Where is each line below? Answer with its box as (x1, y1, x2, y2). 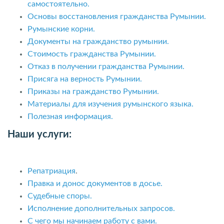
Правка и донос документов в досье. (27, 179, 162, 187)
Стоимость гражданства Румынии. (27, 49, 156, 58)
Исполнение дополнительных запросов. (27, 204, 175, 212)
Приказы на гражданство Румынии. (27, 87, 159, 95)
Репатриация (27, 167, 75, 175)
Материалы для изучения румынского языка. (27, 99, 193, 108)
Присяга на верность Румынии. (27, 74, 142, 83)
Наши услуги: (7, 129, 71, 139)
